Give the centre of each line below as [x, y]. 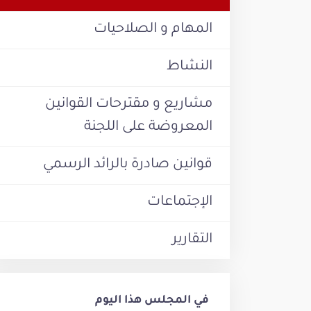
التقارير [192, 241]
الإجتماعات [180, 203]
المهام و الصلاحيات [153, 30]
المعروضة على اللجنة [148, 128]
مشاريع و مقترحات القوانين [129, 105]
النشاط [190, 68]
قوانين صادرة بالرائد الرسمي [128, 166]
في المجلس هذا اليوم [152, 301]
